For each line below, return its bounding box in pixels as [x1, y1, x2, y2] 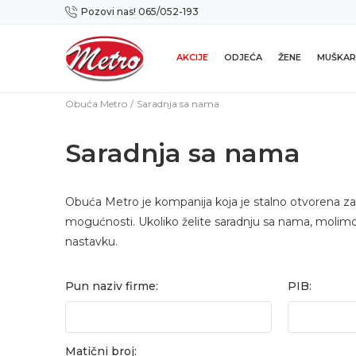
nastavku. [65, 234, 121, 249]
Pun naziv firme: [65, 279, 158, 293]
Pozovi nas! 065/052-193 [81, 6, 199, 17]
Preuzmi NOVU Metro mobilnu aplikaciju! [126, 6, 339, 18]
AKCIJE [176, 52, 208, 63]
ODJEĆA [224, 52, 262, 63]
